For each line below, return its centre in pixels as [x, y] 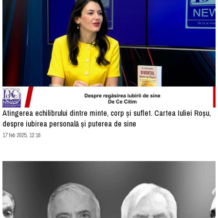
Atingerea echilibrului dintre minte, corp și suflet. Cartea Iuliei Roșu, [107, 113]
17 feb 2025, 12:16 [21, 135]
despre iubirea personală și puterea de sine [69, 123]
